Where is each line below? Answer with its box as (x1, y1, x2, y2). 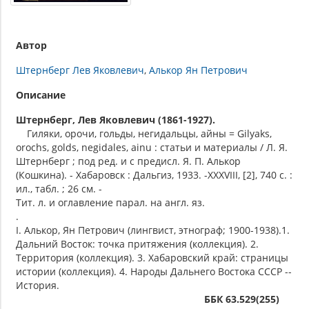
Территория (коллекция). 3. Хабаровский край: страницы (16, 251, 288, 265)
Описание (16, 88, 66, 102)
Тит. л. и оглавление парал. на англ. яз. (16, 196, 205, 210)
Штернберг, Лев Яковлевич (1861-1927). (16, 113, 215, 127)
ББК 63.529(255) (204, 292, 279, 306)
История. (16, 279, 59, 292)
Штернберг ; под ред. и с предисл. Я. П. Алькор (16, 154, 241, 168)
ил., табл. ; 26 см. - (16, 182, 102, 196)
